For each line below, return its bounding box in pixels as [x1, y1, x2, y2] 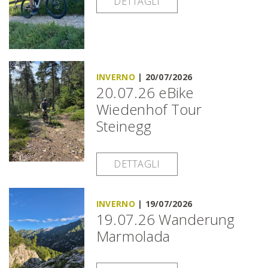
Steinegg [96, 115, 152, 136]
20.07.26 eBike [96, 82, 194, 102]
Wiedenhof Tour [96, 99, 202, 119]
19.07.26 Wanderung [96, 209, 235, 229]
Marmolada [96, 226, 170, 246]
